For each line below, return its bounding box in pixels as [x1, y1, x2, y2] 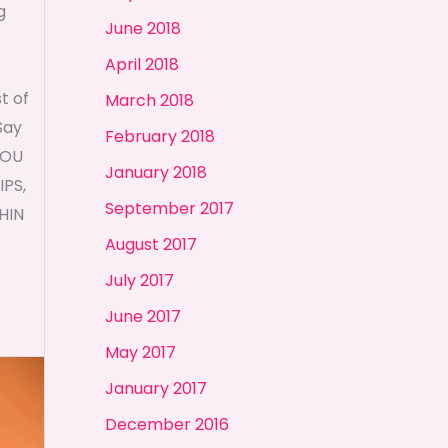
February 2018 [104, 124, 215, 148]
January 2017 [104, 376, 207, 400]
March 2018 [104, 88, 194, 112]
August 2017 [104, 232, 197, 256]
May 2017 [104, 340, 176, 364]
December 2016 [104, 412, 229, 436]
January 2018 [104, 160, 207, 184]
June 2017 [104, 304, 181, 328]
